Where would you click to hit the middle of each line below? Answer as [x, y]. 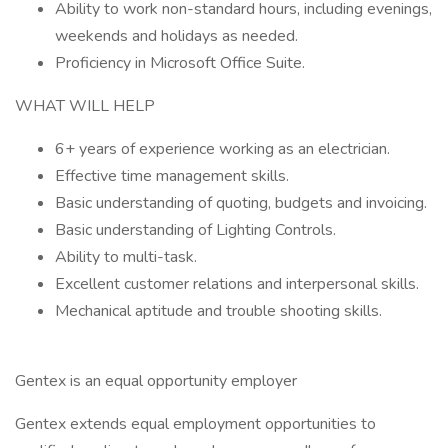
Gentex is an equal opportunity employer [156, 381]
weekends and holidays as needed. [176, 36]
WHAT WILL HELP [85, 106]
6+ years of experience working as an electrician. [222, 149]
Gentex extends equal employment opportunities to [195, 424]
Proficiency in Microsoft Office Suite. [180, 63]
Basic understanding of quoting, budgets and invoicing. [241, 203]
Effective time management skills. [172, 176]
